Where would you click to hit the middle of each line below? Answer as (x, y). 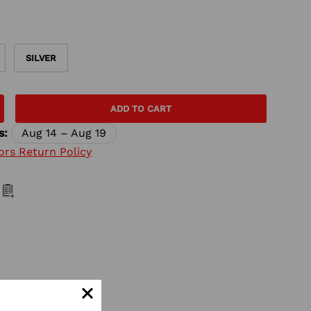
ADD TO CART (141, 108)
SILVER (41, 58)
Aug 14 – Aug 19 (64, 133)
